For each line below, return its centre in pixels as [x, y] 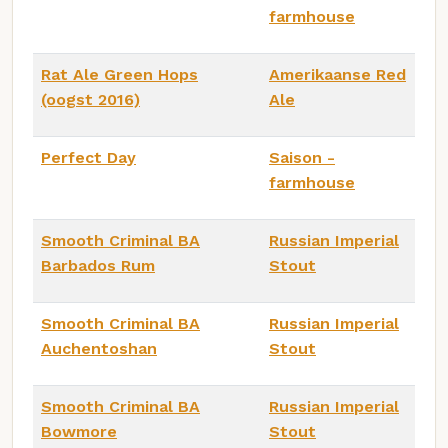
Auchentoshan [99, 348]
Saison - [302, 157]
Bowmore [79, 431]
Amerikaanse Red [337, 74]
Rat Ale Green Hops [119, 74]
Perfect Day [88, 157]
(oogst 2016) [90, 99]
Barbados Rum [98, 265]
